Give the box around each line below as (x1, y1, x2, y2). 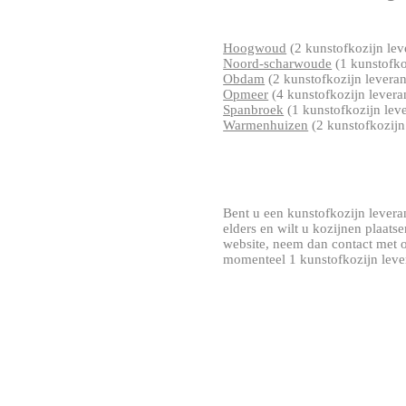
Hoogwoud (223, 41, 287, 55)
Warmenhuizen (223, 118, 309, 132)
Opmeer (223, 87, 269, 101)
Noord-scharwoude (223, 56, 333, 71)
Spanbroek (223, 102, 285, 117)
